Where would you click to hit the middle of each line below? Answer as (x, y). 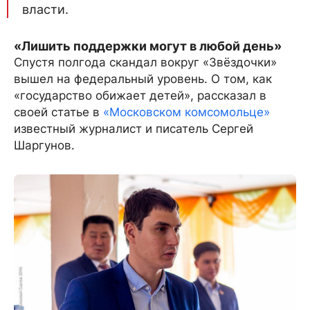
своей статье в (58, 112)
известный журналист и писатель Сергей (134, 128)
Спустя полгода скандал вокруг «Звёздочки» (145, 62)
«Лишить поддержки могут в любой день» (148, 46)
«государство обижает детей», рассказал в (140, 95)
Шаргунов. (48, 145)
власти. (45, 9)
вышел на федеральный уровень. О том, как (143, 79)
